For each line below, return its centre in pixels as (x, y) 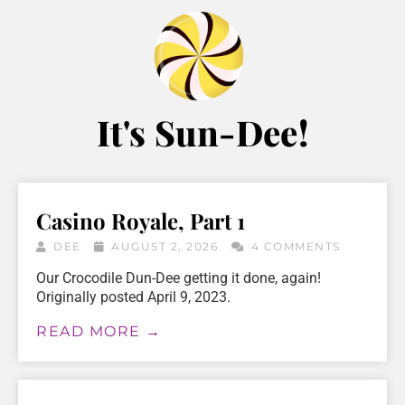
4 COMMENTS (294, 246)
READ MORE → (99, 331)
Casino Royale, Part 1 (141, 220)
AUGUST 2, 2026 (165, 246)
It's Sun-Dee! (202, 132)
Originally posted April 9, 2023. (133, 297)
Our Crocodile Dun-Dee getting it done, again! (179, 278)
